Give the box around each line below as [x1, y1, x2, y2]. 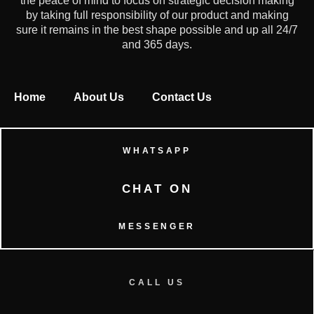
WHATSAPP [123, 146, 191, 156]
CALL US [128, 278, 185, 288]
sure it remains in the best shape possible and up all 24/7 [16, 24, 298, 36]
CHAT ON [121, 182, 193, 196]
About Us [74, 91, 124, 104]
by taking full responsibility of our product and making [25, 9, 289, 22]
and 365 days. [122, 39, 192, 51]
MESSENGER [118, 221, 196, 232]
